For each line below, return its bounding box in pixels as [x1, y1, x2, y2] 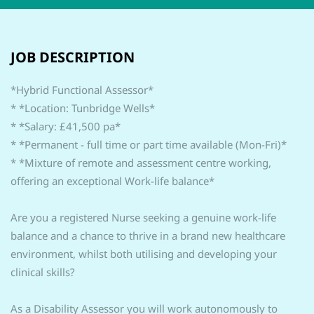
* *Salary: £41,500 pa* [11, 119, 121, 133]
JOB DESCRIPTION [11, 48, 135, 67]
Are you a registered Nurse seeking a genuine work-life [11, 210, 276, 224]
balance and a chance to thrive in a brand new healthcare [11, 228, 285, 243]
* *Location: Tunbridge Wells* [11, 101, 155, 115]
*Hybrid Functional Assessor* [11, 83, 153, 97]
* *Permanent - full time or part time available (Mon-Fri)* [11, 137, 287, 151]
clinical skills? [11, 265, 75, 279]
